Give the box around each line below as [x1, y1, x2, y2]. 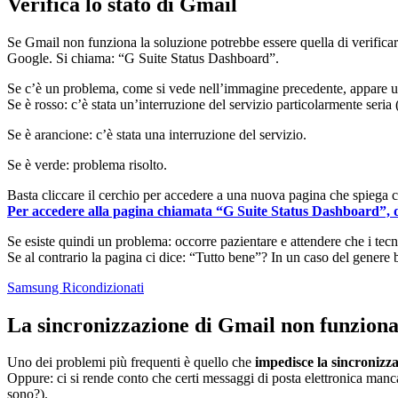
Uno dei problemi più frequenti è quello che [7, 354, 255, 370]
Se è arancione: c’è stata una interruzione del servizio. [7, 126, 306, 142]
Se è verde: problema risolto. [7, 156, 167, 172]
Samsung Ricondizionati [7, 279, 144, 295]
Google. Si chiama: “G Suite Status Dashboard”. [7, 50, 279, 66]
